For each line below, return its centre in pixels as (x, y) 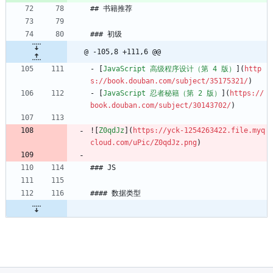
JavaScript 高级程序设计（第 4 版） (169, 69)
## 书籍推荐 (111, 9)
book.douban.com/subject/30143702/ (161, 106)
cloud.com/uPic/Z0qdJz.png (144, 143)
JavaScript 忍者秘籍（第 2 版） (162, 94)
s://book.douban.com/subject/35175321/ (169, 81)
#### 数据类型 (115, 193)
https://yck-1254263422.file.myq (199, 131)
